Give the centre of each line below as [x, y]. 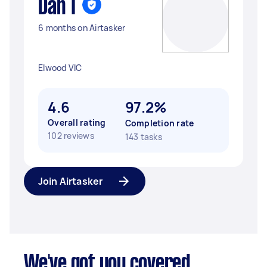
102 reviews [71, 136]
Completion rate [159, 123]
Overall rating [77, 122]
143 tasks [143, 137]
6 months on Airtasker [82, 28]
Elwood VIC [60, 68]
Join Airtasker [71, 181]
